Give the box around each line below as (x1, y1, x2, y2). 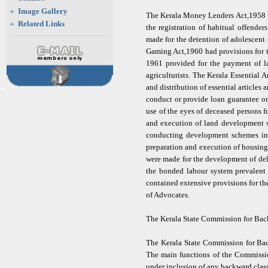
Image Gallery (18, 7, 68, 16)
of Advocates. (146, 190, 191, 199)
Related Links (18, 19, 65, 28)
